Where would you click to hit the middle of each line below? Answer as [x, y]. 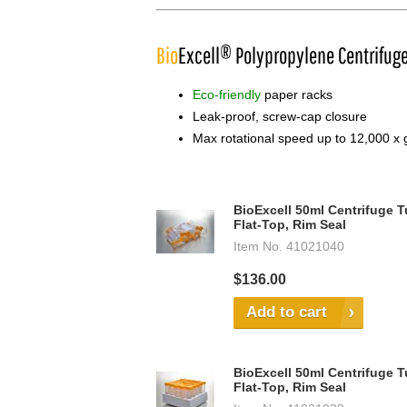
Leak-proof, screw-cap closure [280, 117]
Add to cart [287, 313]
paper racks [297, 95]
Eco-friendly [227, 95]
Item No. [258, 247]
